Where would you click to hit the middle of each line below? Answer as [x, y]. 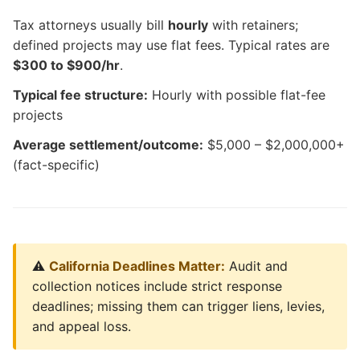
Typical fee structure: [80, 95]
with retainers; [253, 25]
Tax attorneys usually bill [90, 25]
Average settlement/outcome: [108, 145]
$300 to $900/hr [66, 65]
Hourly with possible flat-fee [237, 95]
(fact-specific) [56, 165]
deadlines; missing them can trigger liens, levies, [178, 306]
